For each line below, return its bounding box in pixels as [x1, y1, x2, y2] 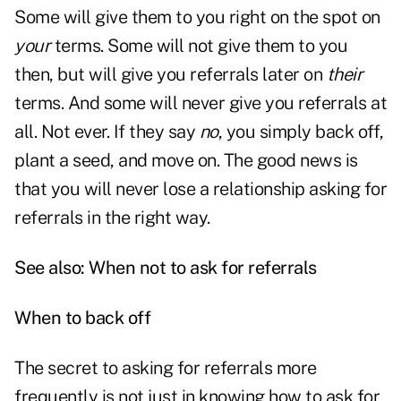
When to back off [14, 307, 150, 329]
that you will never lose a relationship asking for [14, 178, 387, 200]
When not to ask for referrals [89, 257, 317, 279]
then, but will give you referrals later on [14, 64, 322, 86]
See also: [14, 257, 89, 279]
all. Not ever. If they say [14, 121, 200, 143]
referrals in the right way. [14, 207, 210, 229]
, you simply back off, [218, 121, 384, 143]
